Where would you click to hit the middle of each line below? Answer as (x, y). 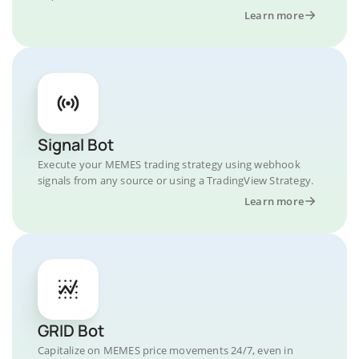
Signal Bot (76, 145)
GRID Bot (71, 331)
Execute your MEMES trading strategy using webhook (169, 164)
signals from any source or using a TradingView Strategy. (176, 180)
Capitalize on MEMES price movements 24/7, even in (165, 350)
